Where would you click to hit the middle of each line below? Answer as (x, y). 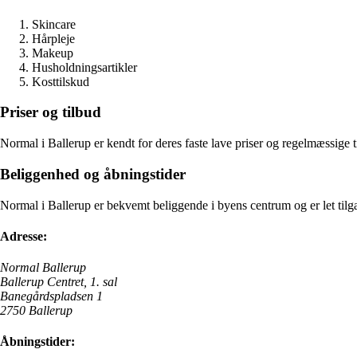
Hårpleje (53, 38)
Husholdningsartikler (84, 67)
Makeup (53, 53)
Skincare (54, 24)
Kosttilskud (61, 81)
